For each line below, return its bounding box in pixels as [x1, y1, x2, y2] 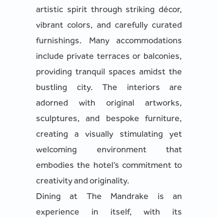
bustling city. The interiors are [36, 82, 182, 92]
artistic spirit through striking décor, [36, 4, 182, 15]
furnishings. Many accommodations [36, 35, 182, 46]
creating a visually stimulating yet [36, 128, 182, 139]
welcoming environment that [36, 144, 182, 155]
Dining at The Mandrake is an [36, 191, 182, 201]
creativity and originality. [36, 175, 129, 186]
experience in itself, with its [36, 206, 182, 217]
